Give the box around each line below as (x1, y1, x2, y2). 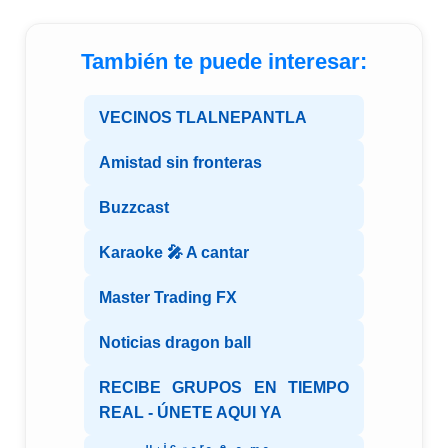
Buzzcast (99, 199, 169, 217)
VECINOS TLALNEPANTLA (99, 109, 307, 127)
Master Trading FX (99, 289, 237, 307)
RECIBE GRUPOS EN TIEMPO (99, 379, 349, 397)
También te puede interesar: (81, 49, 367, 75)
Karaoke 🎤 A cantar (99, 244, 249, 262)
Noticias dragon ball (99, 334, 251, 352)
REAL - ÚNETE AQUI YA (99, 404, 282, 422)
